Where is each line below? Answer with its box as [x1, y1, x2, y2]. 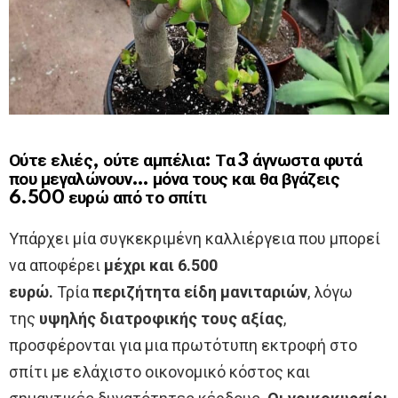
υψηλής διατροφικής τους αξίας [39, 309, 283, 329]
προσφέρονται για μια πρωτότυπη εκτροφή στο [9, 336, 357, 355]
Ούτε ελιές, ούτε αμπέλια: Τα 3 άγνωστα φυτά [9, 152, 362, 171]
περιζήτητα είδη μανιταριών [92, 283, 307, 302]
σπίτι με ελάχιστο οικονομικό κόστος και [9, 362, 310, 382]
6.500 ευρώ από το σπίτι [9, 189, 207, 209]
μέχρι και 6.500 [104, 256, 218, 275]
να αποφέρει [9, 256, 104, 275]
